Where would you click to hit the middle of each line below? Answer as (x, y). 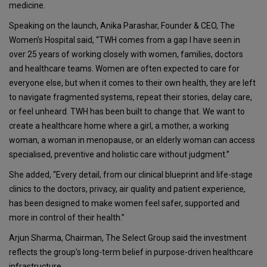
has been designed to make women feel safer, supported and (124, 204)
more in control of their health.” (67, 218)
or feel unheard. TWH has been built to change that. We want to (127, 112)
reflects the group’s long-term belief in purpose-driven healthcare (131, 252)
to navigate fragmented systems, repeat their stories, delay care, (131, 97)
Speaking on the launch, (55, 26)
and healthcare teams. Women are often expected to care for (124, 69)
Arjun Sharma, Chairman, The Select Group (90, 238)
